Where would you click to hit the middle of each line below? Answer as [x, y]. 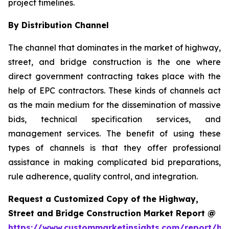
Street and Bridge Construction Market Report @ [112, 213]
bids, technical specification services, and [114, 119]
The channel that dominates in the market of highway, [114, 47]
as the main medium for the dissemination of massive [114, 105]
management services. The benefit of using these [114, 133]
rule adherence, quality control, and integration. [103, 176]
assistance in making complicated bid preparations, [114, 162]
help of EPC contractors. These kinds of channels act [114, 90]
